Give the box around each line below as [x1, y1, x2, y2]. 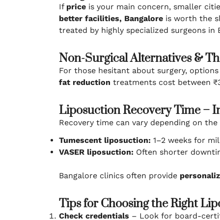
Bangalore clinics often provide [59, 171, 180, 180]
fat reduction [59, 78, 110, 87]
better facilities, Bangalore [59, 14, 163, 23]
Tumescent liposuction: [59, 136, 151, 145]
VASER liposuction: [59, 147, 134, 157]
